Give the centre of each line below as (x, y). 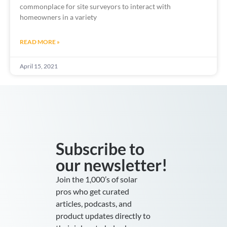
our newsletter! (112, 165)
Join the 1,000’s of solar (97, 179)
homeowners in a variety (58, 17)
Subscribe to (100, 149)
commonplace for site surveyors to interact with (95, 7)
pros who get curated (92, 192)
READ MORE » (40, 42)
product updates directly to (103, 216)
